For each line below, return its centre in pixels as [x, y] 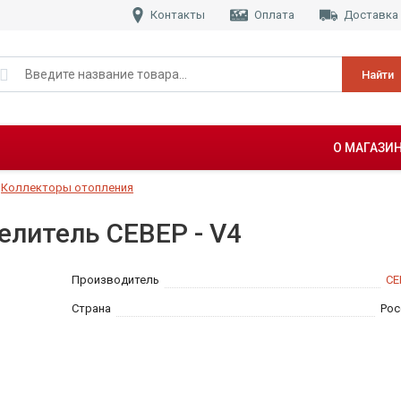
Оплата [274, 15]
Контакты [178, 15]
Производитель [115, 280]
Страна [91, 309]
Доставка [371, 15]
